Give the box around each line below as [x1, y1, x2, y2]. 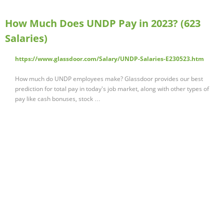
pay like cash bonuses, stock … [15, 94, 100, 103]
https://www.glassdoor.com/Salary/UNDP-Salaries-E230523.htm [15, 54, 204, 63]
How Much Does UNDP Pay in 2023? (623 [5, 16, 200, 30]
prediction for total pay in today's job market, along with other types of [15, 84, 209, 93]
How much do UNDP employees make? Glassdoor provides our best [15, 74, 203, 83]
